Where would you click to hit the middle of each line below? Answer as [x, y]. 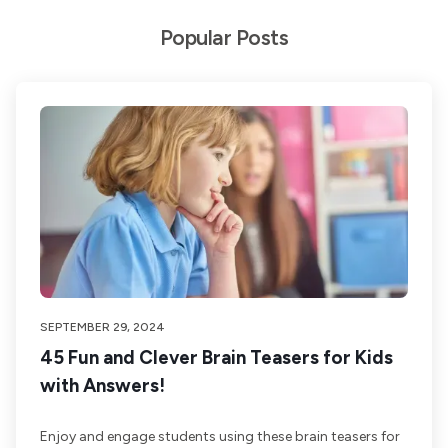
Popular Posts [224, 37]
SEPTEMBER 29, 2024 [102, 327]
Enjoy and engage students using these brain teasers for [220, 436]
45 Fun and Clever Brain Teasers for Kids [216, 357]
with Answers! [102, 385]
